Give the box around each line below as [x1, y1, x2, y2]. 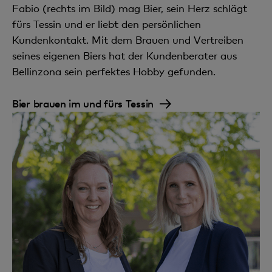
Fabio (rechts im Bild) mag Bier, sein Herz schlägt [12, 1, 247, 15]
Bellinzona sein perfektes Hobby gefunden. [12, 64, 216, 78]
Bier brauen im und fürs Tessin [12, 96, 154, 110]
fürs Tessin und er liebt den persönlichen [12, 17, 201, 30]
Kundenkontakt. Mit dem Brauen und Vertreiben [12, 33, 243, 46]
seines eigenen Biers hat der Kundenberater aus [12, 49, 237, 62]
